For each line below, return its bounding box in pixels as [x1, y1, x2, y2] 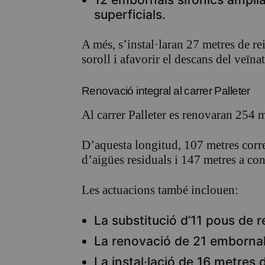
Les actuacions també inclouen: [82, 183, 238, 198]
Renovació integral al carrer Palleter [82, 85, 250, 98]
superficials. [94, 7, 166, 22]
